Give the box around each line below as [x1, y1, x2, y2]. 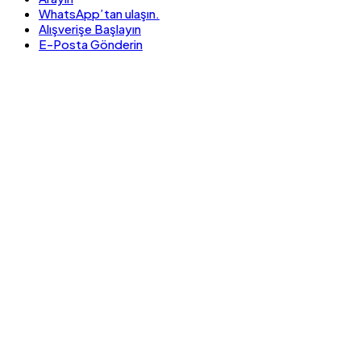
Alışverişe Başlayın [39, 20, 141, 36]
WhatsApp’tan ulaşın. [39, 5, 160, 21]
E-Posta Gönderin [39, 35, 143, 52]
